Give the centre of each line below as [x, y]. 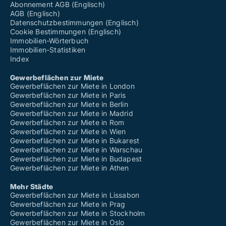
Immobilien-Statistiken [48, 50]
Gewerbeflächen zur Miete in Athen [70, 168]
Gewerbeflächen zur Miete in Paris [68, 95]
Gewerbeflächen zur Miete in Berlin [69, 104]
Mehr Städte [32, 187]
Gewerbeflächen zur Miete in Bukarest [75, 141]
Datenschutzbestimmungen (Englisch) [74, 23]
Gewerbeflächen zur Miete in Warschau [76, 150]
